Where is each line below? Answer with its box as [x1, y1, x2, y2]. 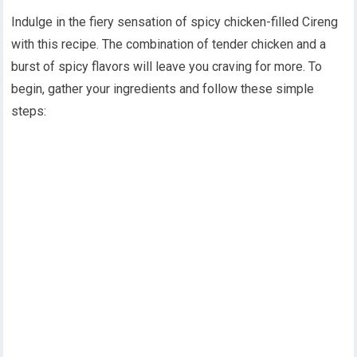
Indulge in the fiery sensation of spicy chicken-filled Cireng [11, 14, 339, 29]
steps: [11, 103, 47, 119]
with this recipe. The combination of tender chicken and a [11, 36, 327, 52]
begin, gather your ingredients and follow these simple [11, 80, 315, 96]
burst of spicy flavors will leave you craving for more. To [11, 58, 323, 74]
